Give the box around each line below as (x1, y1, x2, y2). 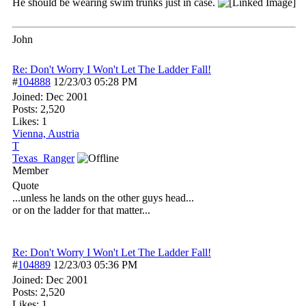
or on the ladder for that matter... (12, 204, 150, 216)
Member (12, 165, 48, 176)
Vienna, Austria (12, 128, 79, 139)
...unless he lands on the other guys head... (12, 192, 194, 204)
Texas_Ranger (12, 152, 74, 164)
